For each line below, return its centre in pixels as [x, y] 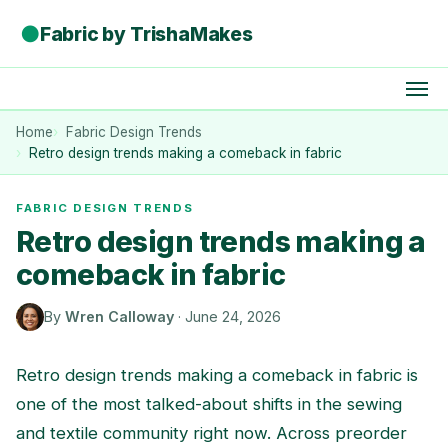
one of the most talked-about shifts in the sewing [209, 403]
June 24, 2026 [233, 317]
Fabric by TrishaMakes [146, 33]
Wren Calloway [119, 317]
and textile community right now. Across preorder [211, 432]
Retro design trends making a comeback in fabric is [217, 374]
